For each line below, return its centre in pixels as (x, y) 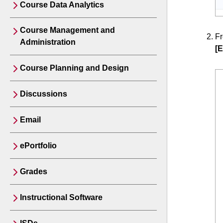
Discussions (44, 94)
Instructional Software (61, 197)
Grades (34, 171)
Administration (48, 42)
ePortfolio (38, 146)
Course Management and (67, 30)
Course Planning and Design (74, 68)
